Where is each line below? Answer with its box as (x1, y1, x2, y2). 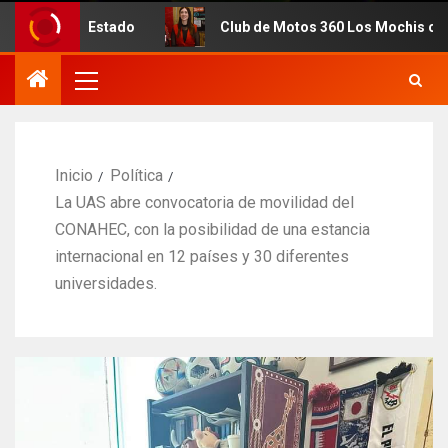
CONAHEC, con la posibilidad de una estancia (55, 219, 370, 239)
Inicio (55, 165, 93, 185)
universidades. (55, 273, 157, 293)
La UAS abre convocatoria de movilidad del (55, 192, 354, 212)
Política (110, 165, 163, 185)
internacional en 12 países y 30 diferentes (55, 246, 349, 266)
